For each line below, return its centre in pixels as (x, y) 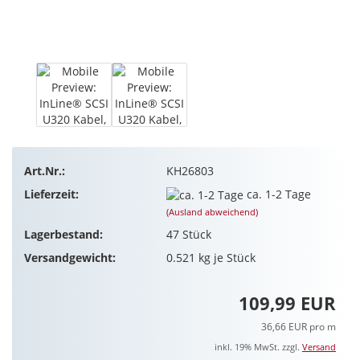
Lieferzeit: (51, 194)
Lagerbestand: (63, 234)
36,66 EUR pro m (299, 327)
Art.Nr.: (45, 170)
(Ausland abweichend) (212, 211)
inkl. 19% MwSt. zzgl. (258, 347)
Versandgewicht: (70, 257)
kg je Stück (225, 257)
